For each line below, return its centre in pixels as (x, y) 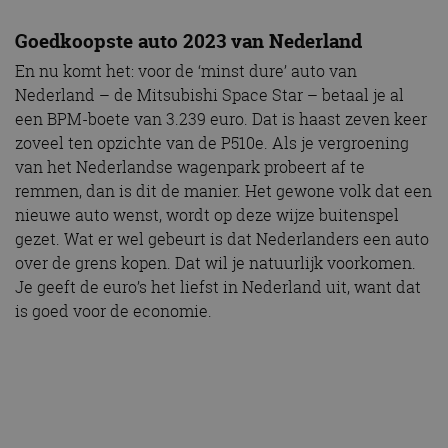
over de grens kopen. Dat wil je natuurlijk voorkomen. (215, 263)
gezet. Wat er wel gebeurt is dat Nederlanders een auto (222, 239)
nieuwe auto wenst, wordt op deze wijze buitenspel (207, 215)
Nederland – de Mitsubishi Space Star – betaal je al (209, 95)
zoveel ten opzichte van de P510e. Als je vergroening (212, 143)
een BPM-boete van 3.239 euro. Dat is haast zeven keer (221, 119)
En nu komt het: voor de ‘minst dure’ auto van (186, 71)
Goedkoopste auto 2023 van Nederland (188, 41)
